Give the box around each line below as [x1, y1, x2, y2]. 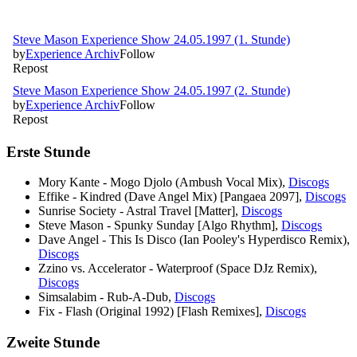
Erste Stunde [6, 143, 90, 160]
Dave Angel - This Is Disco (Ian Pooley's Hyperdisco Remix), [38, 233, 350, 247]
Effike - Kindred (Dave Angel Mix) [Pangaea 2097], [38, 190, 305, 204]
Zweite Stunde [6, 333, 100, 351]
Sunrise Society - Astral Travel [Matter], [38, 204, 241, 218]
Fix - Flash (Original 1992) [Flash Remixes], [38, 304, 265, 319]
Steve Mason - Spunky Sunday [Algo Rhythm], [38, 218, 281, 233]
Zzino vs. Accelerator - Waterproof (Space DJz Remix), [38, 261, 317, 276]
